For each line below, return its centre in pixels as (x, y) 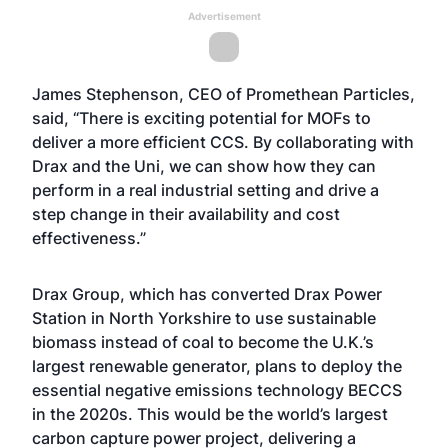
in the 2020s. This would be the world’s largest (210, 414)
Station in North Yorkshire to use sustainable (204, 318)
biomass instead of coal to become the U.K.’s (203, 342)
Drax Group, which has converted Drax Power (207, 294)
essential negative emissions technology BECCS (217, 390)
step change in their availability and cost (186, 214)
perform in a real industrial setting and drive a (205, 190)
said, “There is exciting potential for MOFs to (201, 118)
